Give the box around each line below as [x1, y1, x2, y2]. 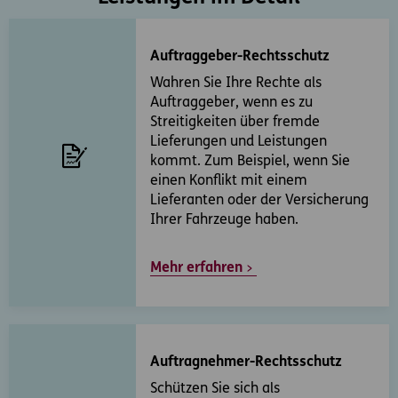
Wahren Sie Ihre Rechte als [149, 76, 322, 92]
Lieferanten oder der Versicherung [149, 194, 369, 209]
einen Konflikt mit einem [149, 174, 307, 189]
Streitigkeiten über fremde [149, 115, 320, 131]
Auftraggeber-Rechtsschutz [149, 50, 330, 65]
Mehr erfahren [149, 260, 243, 275]
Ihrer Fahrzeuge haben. [149, 213, 298, 228]
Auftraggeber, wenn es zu [149, 96, 313, 111]
